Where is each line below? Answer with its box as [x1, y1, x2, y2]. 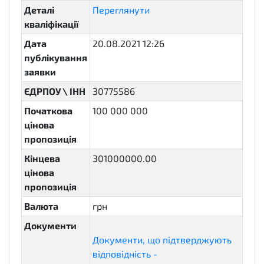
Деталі [24, 4, 54, 15]
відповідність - [93, 247, 157, 259]
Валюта [24, 200, 58, 212]
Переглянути [93, 4, 150, 15]
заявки [24, 65, 56, 77]
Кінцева [24, 152, 60, 164]
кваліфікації [24, 18, 79, 29]
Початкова [24, 104, 72, 116]
